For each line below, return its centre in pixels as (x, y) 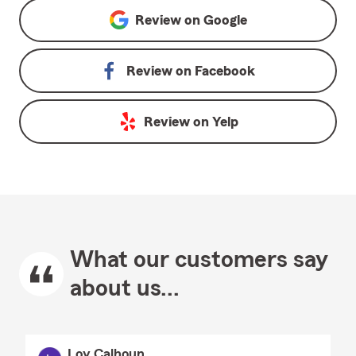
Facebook (225, 71)
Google (225, 20)
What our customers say (199, 260)
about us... (125, 288)
